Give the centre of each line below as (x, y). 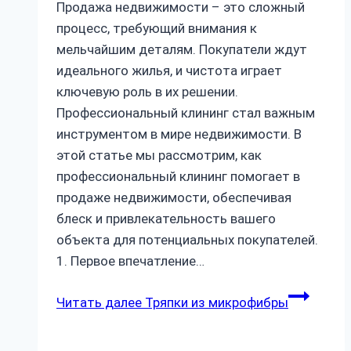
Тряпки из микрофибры (215, 302)
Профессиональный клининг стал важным (186, 112)
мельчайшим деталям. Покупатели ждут (182, 49)
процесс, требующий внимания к (157, 28)
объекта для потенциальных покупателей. (187, 239)
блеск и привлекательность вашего (166, 218)
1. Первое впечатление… (130, 261)
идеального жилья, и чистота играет (169, 70)
